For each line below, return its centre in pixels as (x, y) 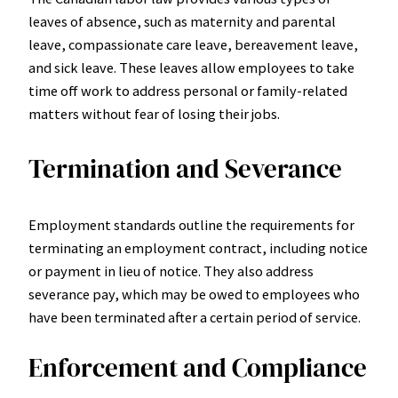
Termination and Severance (185, 169)
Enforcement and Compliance (198, 367)
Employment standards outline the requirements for (191, 224)
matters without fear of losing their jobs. (154, 114)
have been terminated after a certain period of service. (195, 317)
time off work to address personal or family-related (188, 91)
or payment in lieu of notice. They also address (171, 271)
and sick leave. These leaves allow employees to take (191, 68)
